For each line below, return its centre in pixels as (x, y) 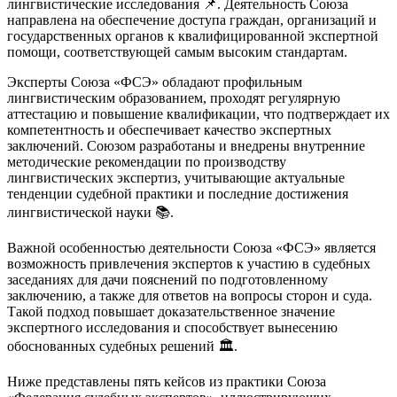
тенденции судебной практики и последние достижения (178, 194)
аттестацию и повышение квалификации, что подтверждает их (198, 114)
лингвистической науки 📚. (90, 213)
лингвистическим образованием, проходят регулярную (174, 98)
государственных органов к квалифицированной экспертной (193, 36)
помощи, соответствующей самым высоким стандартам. (177, 52)
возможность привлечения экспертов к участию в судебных (189, 264)
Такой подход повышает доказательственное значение (171, 312)
